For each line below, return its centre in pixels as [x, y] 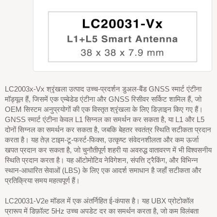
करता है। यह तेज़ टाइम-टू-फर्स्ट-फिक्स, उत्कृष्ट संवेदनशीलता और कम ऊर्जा [102, 140]
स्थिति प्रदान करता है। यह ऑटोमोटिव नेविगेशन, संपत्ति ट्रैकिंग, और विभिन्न [101, 160]
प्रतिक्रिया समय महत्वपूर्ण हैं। [42, 180]
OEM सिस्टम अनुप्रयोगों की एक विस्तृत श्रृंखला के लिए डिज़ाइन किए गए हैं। [104, 109]
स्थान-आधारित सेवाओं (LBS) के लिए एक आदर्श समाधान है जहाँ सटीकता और [103, 170]
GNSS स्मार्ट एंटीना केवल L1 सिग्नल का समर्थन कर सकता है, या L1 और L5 [105, 119]
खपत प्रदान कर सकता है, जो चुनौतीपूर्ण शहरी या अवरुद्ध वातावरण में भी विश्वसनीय [108, 150]
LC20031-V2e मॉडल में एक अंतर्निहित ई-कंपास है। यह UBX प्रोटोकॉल [99, 201]
